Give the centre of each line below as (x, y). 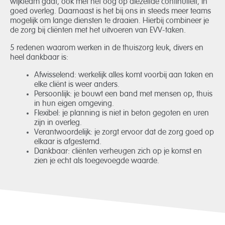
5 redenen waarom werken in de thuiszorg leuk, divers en (107, 48)
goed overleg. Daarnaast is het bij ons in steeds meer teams (110, 11)
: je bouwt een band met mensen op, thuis (141, 94)
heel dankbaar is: (39, 58)
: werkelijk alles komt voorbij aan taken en (144, 75)
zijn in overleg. (58, 123)
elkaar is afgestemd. (68, 142)
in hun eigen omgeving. (74, 104)
